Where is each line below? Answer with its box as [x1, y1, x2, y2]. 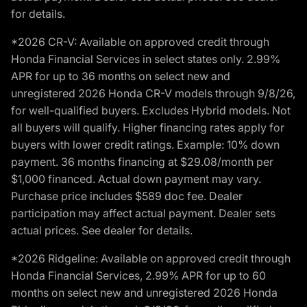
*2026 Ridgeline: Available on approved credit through [11, 251, 291, 265]
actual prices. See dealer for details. [11, 223, 193, 237]
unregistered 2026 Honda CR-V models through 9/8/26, [11, 86, 295, 100]
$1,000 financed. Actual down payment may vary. [11, 172, 261, 186]
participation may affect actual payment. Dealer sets [11, 206, 275, 220]
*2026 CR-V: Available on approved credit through [11, 35, 269, 49]
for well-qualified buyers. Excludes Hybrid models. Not [11, 103, 291, 117]
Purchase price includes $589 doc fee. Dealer [11, 189, 243, 203]
